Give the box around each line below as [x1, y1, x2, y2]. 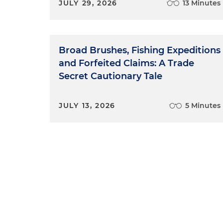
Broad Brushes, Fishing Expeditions [59, 45, 221, 56]
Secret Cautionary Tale [59, 71, 162, 82]
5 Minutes [185, 101, 221, 110]
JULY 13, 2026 [59, 101, 116, 110]
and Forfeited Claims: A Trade [59, 58, 194, 69]
